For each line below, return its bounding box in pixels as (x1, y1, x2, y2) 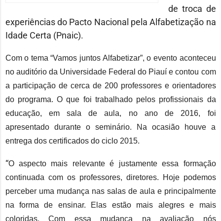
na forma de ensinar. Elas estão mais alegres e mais (5, 201, 216, 210)
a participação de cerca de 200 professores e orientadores (5, 81, 216, 90)
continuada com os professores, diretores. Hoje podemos (5, 173, 216, 182)
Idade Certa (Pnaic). (5, 30, 83, 41)
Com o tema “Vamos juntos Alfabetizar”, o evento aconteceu (5, 54, 216, 63)
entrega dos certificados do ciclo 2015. (5, 137, 140, 146)
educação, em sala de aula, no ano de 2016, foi (5, 109, 216, 118)
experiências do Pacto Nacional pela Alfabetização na (5, 17, 216, 28)
